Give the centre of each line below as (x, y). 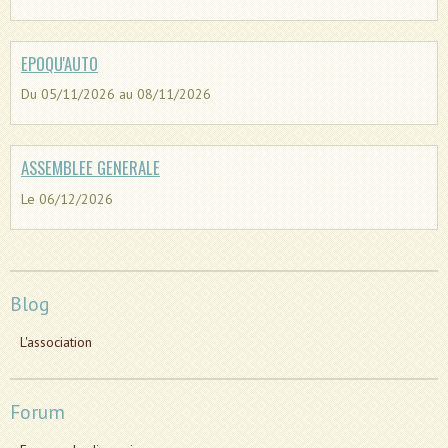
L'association (56, 341)
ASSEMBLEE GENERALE (90, 168)
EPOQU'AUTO (59, 64)
